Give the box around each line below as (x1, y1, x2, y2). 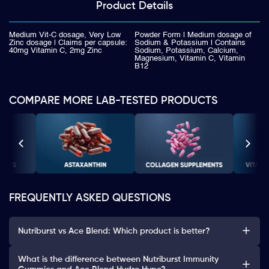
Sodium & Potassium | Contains (134, 39, 246, 47)
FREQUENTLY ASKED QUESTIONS (9, 193, 171, 204)
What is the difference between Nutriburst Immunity (18, 255, 219, 264)
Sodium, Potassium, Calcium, (134, 47, 238, 55)
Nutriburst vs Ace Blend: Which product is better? (18, 226, 210, 235)
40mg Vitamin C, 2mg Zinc (9, 47, 102, 55)
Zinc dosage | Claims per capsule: (9, 39, 127, 47)
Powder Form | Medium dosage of (134, 31, 252, 39)
